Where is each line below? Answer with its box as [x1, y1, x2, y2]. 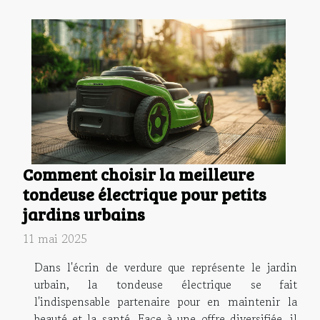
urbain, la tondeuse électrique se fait [34, 275, 297, 293]
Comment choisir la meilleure [23, 162, 254, 186]
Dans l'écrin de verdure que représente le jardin [34, 258, 297, 276]
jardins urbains [23, 202, 145, 226]
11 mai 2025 [23, 229, 87, 247]
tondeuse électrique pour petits [23, 182, 266, 206]
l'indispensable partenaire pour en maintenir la [34, 292, 297, 310]
